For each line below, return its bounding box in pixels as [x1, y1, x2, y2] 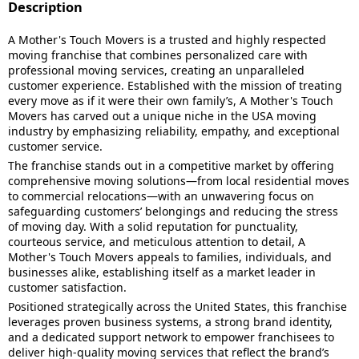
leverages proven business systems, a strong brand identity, [8, 314, 333, 329]
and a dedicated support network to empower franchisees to [8, 329, 334, 345]
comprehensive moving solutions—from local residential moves [8, 173, 349, 188]
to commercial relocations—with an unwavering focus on [8, 188, 314, 204]
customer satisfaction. [8, 280, 127, 295]
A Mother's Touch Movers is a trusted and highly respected [8, 32, 326, 47]
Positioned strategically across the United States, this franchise [8, 299, 347, 314]
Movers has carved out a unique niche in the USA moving [8, 108, 317, 123]
